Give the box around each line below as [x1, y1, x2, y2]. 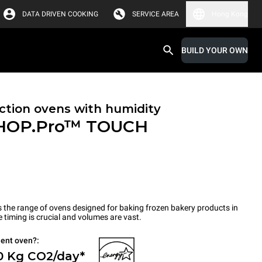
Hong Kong [212, 10, 248, 18]
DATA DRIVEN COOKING [22, 10, 98, 18]
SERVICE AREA [132, 10, 179, 18]
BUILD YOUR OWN [181, 46, 248, 55]
